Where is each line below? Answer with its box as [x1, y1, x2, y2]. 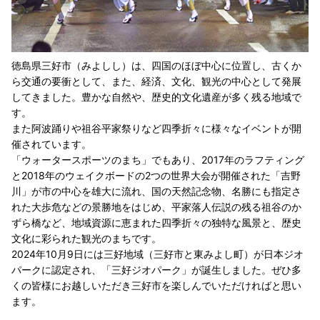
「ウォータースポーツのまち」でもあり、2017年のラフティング [11, 153, 304, 166]
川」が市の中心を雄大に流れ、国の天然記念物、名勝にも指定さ [11, 184, 301, 197]
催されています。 [11, 137, 91, 150]
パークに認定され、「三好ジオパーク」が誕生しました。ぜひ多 [11, 263, 301, 276]
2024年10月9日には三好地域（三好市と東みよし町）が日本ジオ [11, 247, 304, 260]
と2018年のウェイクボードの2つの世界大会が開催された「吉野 [11, 169, 301, 181]
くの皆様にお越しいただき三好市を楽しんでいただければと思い [11, 279, 301, 291]
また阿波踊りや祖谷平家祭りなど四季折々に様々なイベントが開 [11, 121, 301, 134]
